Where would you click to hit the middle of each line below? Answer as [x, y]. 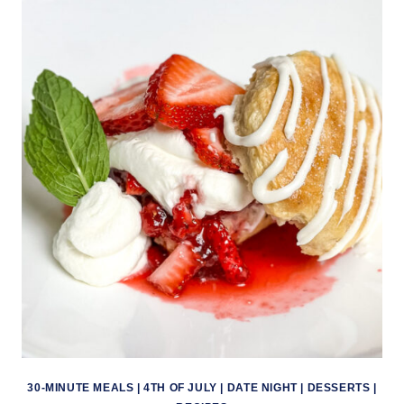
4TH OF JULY [180, 388]
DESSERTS [339, 388]
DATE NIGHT [262, 388]
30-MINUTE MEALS [81, 388]
